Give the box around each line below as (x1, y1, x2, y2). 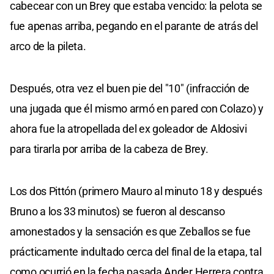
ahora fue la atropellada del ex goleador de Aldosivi (10, 122, 247, 136)
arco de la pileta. (10, 40, 86, 53)
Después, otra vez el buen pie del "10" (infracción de (10, 82, 250, 95)
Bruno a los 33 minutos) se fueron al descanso (10, 205, 225, 218)
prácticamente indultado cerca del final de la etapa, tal (10, 245, 262, 259)
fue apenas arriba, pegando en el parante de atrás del (10, 20, 259, 33)
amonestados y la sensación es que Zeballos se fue (10, 225, 251, 239)
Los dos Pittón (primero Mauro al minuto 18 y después (10, 185, 262, 198)
